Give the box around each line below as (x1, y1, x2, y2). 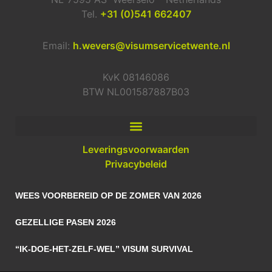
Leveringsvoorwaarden (83, 143, 189, 156)
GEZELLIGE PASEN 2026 (15, 217, 116, 228)
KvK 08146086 (103, 71, 169, 84)
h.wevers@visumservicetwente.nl (72, 39, 230, 52)
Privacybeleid (105, 158, 167, 171)
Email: (42, 39, 73, 52)
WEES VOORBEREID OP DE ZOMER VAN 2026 (15, 191, 202, 201)
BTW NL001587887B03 (83, 86, 189, 98)
